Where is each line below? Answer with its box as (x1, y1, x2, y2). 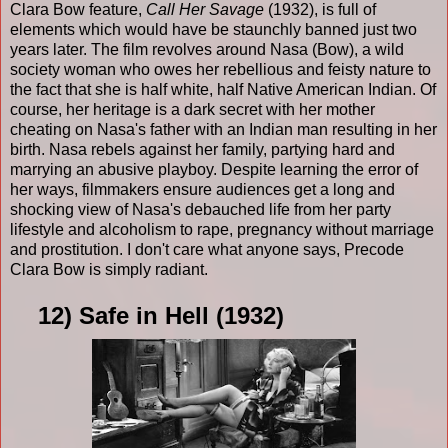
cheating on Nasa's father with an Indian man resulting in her (10, 120, 437, 138)
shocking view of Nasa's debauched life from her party (10, 200, 391, 218)
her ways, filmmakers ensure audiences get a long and (10, 180, 395, 198)
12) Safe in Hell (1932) (10, 301, 284, 329)
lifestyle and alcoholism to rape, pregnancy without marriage (10, 220, 434, 238)
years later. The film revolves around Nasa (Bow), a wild (10, 40, 404, 58)
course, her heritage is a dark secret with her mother (10, 100, 375, 118)
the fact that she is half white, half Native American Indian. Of (10, 80, 436, 98)
